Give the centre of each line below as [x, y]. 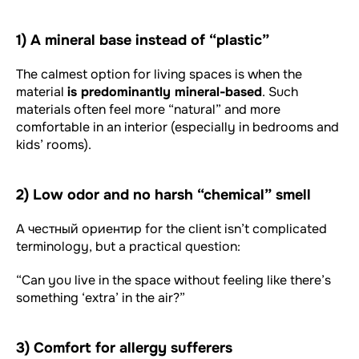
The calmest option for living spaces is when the [159, 74]
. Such [280, 91]
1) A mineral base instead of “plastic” [143, 40]
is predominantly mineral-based [165, 91]
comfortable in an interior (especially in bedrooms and [177, 127]
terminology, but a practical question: [128, 246]
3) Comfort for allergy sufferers [124, 347]
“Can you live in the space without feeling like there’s [173, 280]
